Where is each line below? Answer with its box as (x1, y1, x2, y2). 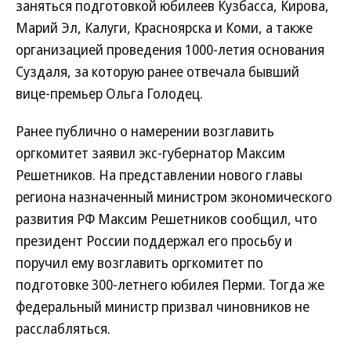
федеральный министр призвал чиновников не (16, 297, 309, 316)
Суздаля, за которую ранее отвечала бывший (16, 62, 299, 81)
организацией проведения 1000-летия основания (16, 40, 324, 59)
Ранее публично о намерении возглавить (16, 121, 274, 140)
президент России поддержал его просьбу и (16, 231, 292, 250)
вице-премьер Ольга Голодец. (16, 84, 203, 103)
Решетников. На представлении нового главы (16, 165, 302, 184)
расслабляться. (16, 319, 110, 338)
